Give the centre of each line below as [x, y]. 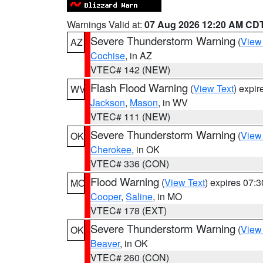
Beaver [105, 243]
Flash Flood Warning [139, 87]
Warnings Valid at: [106, 24]
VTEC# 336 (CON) [130, 163]
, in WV [173, 102]
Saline [139, 196]
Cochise [108, 55]
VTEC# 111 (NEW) [130, 117]
